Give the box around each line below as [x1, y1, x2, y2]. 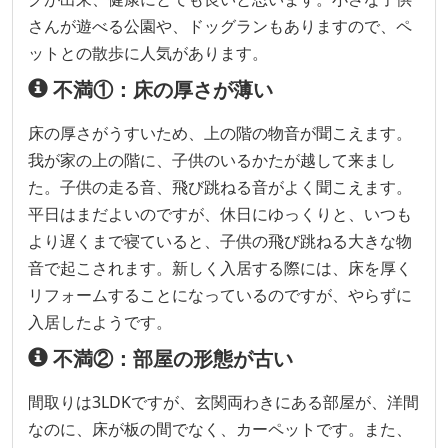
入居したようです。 [28, 311, 172, 334]
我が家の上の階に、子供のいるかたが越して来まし [28, 149, 396, 172]
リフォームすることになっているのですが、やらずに [28, 284, 412, 307]
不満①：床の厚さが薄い [48, 76, 273, 104]
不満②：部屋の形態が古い [48, 345, 293, 373]
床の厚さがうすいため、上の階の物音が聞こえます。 [28, 122, 412, 145]
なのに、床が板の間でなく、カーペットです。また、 [28, 418, 412, 441]
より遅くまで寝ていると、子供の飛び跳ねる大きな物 [28, 230, 412, 253]
